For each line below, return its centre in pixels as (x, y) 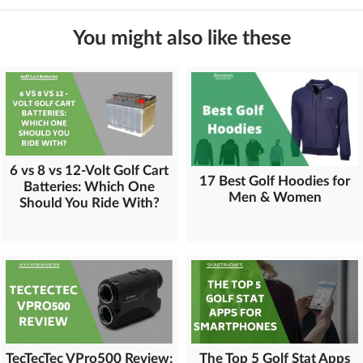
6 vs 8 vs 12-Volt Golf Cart (89, 170)
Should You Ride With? (89, 203)
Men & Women (275, 197)
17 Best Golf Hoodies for (275, 181)
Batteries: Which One (89, 186)
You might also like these (181, 38)
